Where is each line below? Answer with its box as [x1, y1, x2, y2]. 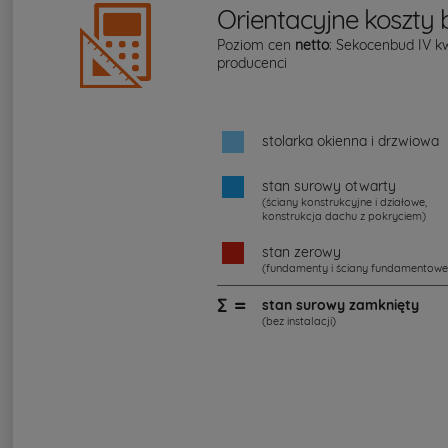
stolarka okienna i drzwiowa [262, 131, 440, 150]
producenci [217, 53, 288, 72]
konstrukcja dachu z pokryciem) [262, 208, 427, 223]
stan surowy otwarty [262, 176, 397, 195]
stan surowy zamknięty [262, 295, 420, 314]
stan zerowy [262, 242, 342, 261]
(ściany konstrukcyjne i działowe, [262, 194, 428, 209]
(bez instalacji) [262, 313, 337, 328]
